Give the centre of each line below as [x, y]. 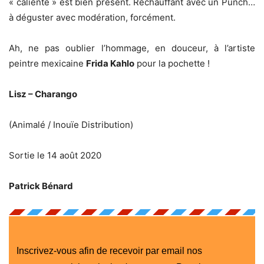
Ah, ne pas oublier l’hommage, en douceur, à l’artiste [132, 48]
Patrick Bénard [41, 186]
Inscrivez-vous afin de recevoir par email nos [109, 250]
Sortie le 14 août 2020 [55, 155]
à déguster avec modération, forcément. [92, 17]
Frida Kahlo [110, 63]
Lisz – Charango [43, 94]
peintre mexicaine [47, 63]
